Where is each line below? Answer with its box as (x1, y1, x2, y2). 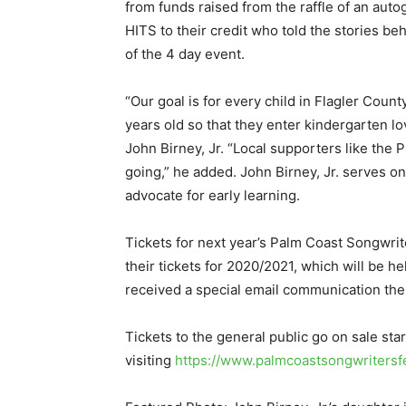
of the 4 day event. (125, 45, 245, 63)
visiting (125, 352, 175, 369)
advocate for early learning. (125, 187, 300, 204)
